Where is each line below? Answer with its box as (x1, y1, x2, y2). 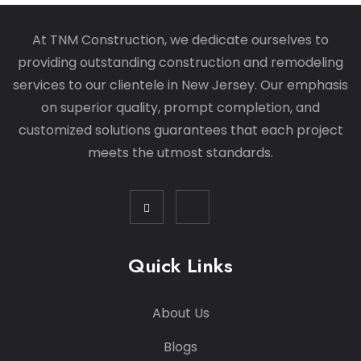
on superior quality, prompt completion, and (41, 98, 320, 117)
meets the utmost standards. (88, 143, 273, 162)
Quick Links (128, 251, 233, 280)
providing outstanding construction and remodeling (18, 52, 343, 72)
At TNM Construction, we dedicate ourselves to (32, 30, 329, 49)
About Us (151, 303, 210, 322)
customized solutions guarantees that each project (18, 120, 343, 139)
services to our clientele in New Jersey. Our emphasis (13, 75, 348, 94)
